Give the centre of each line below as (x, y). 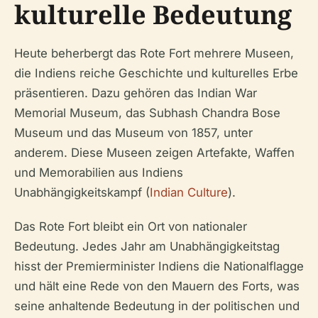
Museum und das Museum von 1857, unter (133, 132)
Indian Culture (189, 192)
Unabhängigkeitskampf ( (82, 192)
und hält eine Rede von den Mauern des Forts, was (157, 286)
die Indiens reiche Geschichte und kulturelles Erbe (156, 73)
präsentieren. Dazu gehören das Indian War (136, 93)
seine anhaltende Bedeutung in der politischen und (157, 306)
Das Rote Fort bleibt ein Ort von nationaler (131, 226)
